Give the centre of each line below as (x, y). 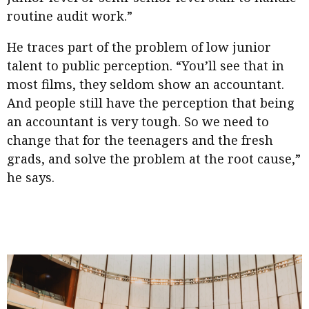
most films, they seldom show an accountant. (146, 84)
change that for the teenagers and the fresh (140, 140)
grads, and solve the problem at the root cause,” (154, 159)
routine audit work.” (70, 16)
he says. (31, 178)
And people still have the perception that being (151, 103)
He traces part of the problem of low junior (139, 47)
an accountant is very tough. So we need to (138, 122)
